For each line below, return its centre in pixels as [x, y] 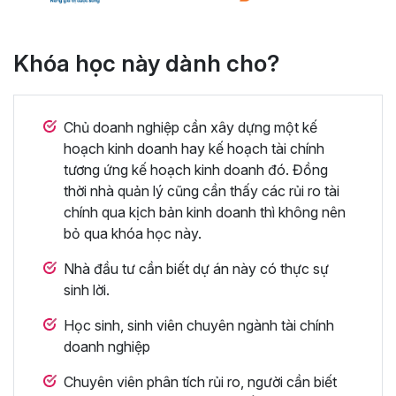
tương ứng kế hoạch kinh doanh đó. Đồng [196, 169]
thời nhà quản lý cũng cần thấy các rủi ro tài [202, 190]
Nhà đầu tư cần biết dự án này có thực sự [196, 268]
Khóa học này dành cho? [146, 63]
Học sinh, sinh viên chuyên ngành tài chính [199, 325]
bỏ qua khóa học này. [133, 233]
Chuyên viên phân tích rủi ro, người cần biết [200, 381]
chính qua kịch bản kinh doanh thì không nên [205, 212]
